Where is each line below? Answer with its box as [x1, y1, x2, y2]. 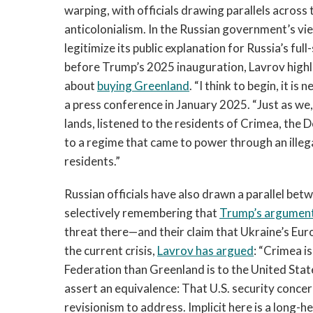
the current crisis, [64, 243, 157, 258]
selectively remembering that [64, 205, 219, 220]
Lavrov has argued [157, 243, 254, 258]
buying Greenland [97, 78, 189, 93]
